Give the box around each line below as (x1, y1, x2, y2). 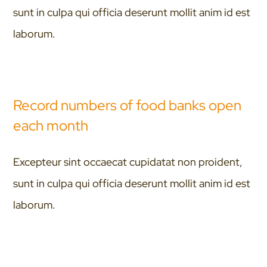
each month (13, 116, 89, 135)
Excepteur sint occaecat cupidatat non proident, (13, 155, 243, 169)
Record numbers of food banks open (13, 95, 242, 114)
